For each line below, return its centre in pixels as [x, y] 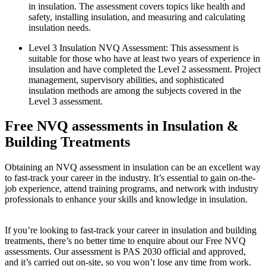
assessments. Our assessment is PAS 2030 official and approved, [125, 252]
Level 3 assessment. [66, 101]
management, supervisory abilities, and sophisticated [126, 80]
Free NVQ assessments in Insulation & [122, 126]
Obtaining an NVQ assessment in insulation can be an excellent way [133, 167]
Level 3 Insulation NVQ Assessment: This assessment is [134, 47]
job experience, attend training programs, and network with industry [132, 189]
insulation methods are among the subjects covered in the [135, 90]
